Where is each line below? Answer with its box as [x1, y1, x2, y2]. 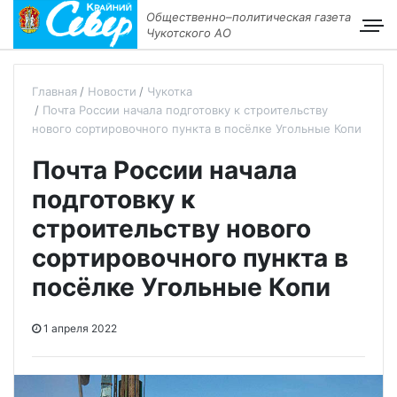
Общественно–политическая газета [145, 9, 351, 24]
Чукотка [147, 84, 192, 98]
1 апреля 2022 [41, 322, 117, 335]
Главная [32, 84, 77, 98]
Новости [88, 84, 136, 98]
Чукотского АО [145, 25, 231, 40]
